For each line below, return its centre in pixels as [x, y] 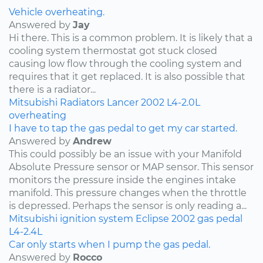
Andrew [92, 141]
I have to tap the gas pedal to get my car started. [123, 128]
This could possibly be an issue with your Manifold [125, 154]
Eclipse [152, 218]
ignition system [97, 218]
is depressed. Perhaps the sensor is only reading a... [128, 205]
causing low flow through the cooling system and [125, 63]
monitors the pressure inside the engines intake [122, 180]
